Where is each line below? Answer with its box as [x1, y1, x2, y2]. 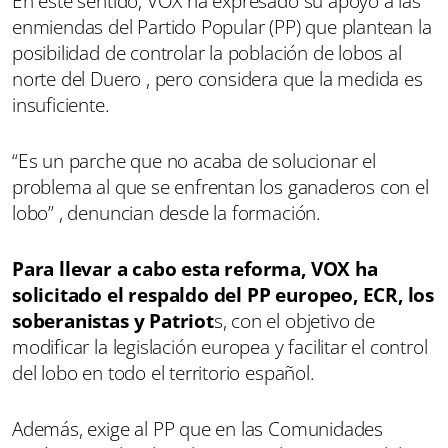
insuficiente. [12, 91, 110, 118]
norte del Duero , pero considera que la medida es [12, 65, 423, 92]
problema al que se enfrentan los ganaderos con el [12, 173, 429, 200]
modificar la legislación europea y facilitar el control [12, 333, 428, 360]
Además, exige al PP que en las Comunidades [12, 415, 384, 442]
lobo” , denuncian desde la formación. [12, 199, 321, 226]
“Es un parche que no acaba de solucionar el [12, 147, 376, 174]
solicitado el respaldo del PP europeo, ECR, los [12, 281, 435, 308]
